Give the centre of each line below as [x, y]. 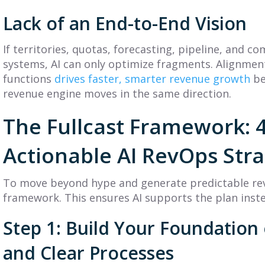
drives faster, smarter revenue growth [153, 78]
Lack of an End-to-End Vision [125, 23]
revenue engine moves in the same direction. [117, 93]
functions [29, 78]
